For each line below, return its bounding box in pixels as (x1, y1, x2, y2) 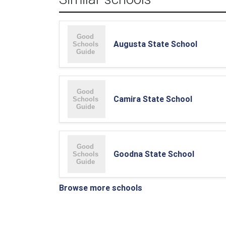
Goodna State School (114, 149, 194, 159)
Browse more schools (59, 183, 142, 193)
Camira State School (114, 94, 192, 104)
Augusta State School (114, 39, 197, 49)
